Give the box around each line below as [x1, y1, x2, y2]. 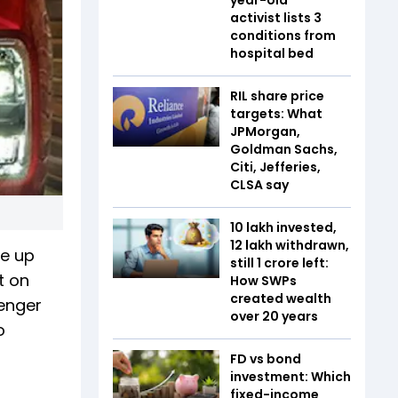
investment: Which [230, 367, 351, 386]
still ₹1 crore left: [230, 253, 329, 272]
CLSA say [230, 175, 289, 194]
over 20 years [230, 306, 318, 325]
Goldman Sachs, [230, 139, 338, 158]
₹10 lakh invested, [230, 218, 337, 236]
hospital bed [230, 44, 314, 62]
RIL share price [230, 86, 324, 105]
